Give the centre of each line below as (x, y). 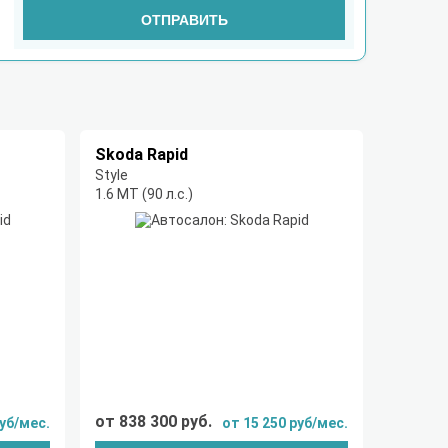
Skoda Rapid (141, 154)
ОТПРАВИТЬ (184, 20)
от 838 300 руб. (153, 421)
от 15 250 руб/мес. (285, 423)
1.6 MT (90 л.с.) (144, 194)
